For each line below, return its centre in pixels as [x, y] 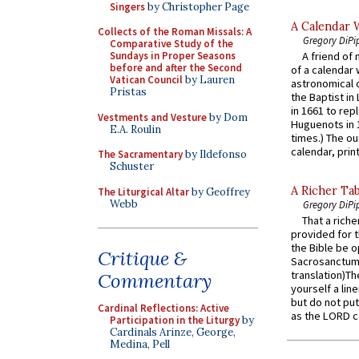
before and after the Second [176, 68]
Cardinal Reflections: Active [163, 308]
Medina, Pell [140, 344]
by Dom [227, 117]
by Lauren [209, 80]
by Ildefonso [215, 154]
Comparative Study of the [171, 44]
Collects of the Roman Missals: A [175, 32]
